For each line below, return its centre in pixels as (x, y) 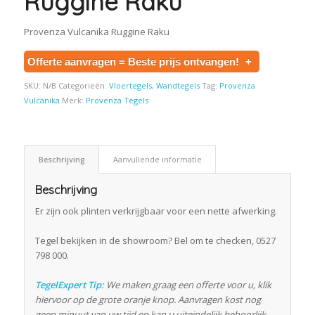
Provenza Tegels (117, 101)
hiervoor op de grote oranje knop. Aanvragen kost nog (148, 300)
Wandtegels (178, 86)
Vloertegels (130, 86)
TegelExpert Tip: (69, 285)
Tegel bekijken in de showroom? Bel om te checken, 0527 (155, 241)
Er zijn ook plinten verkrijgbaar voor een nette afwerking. (156, 211)
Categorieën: (83, 86)
